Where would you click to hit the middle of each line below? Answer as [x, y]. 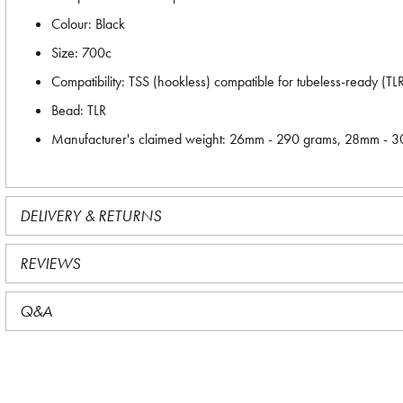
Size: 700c [81, 53]
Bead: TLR [79, 110]
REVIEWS [50, 263]
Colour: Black [88, 24]
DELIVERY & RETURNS [90, 215]
